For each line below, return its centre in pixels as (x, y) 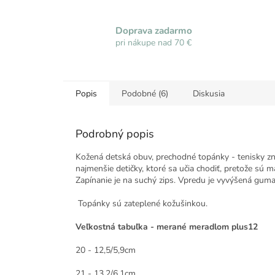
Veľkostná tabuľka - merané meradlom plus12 (167, 227)
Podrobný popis (115, 134)
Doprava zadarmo (154, 30)
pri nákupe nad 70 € (153, 42)
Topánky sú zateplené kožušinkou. (141, 204)
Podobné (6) (145, 94)
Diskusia (209, 94)
